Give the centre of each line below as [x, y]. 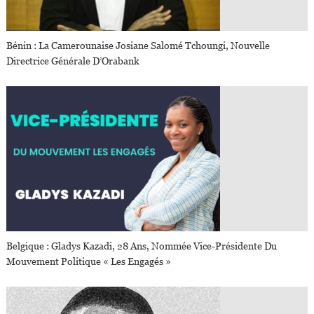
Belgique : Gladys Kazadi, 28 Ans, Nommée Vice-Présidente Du [142, 246]
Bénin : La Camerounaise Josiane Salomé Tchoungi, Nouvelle [138, 46]
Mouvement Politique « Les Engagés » [89, 261]
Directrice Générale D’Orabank [73, 61]
